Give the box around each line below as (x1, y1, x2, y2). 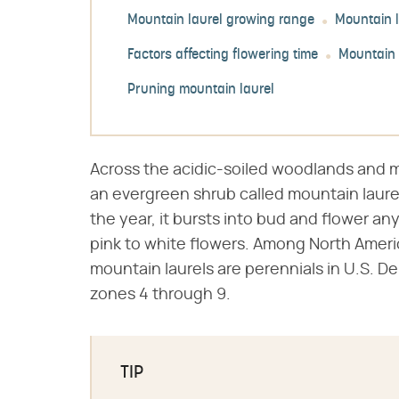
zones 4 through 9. (90, 287, 231, 303)
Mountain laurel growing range (127, 13, 314, 28)
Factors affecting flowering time (127, 48, 318, 63)
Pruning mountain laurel (127, 83, 274, 98)
